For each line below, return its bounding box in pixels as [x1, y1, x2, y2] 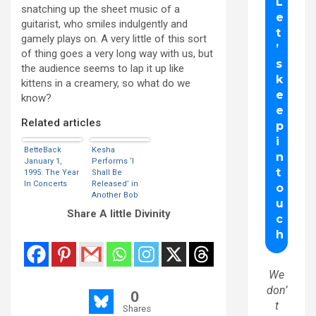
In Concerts [24, 179, 67, 189]
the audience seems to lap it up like [21, 62, 184, 75]
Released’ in [92, 179, 138, 189]
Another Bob [92, 190, 138, 200]
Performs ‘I [92, 157, 134, 166]
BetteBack [24, 145, 61, 155]
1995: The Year [24, 168, 79, 178]
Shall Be [92, 168, 122, 178]
